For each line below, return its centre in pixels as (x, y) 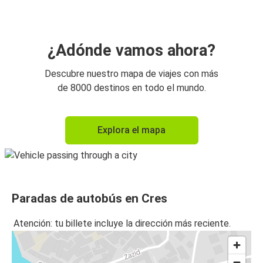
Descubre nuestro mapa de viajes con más (131, 73)
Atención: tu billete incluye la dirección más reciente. (122, 224)
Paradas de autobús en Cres (90, 198)
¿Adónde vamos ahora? (131, 50)
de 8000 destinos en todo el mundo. (131, 87)
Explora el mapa (131, 130)
